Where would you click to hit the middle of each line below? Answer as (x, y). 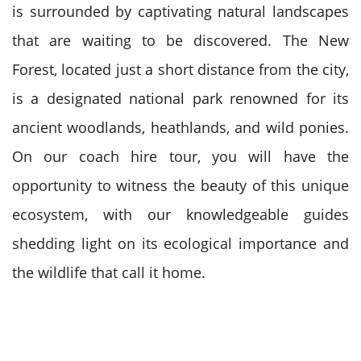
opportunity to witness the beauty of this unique (180, 185)
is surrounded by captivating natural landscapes (180, 11)
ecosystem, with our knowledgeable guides (180, 214)
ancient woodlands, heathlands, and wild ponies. (180, 127)
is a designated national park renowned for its (180, 98)
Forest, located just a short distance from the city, (180, 69)
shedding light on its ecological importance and (180, 243)
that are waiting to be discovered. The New (180, 40)
